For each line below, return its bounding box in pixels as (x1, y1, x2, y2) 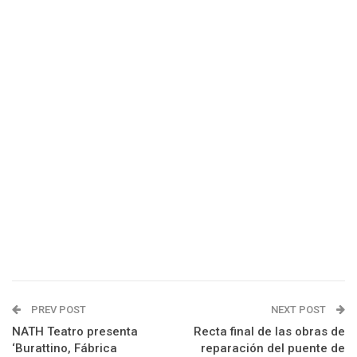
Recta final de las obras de (194, 324, 345, 339)
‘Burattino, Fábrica (12, 340, 117, 355)
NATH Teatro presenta (12, 324, 138, 339)
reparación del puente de (201, 340, 345, 355)
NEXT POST (271, 303, 328, 316)
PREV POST (29, 303, 86, 316)
